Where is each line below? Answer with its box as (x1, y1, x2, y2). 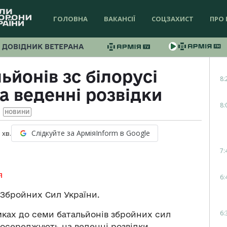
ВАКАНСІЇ (104, 14, 135, 23)
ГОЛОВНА (53, 14, 88, 23)
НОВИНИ (4, 109, 30, 116)
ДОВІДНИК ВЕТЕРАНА (2, 43, 84, 51)
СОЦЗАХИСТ (152, 14, 194, 23)
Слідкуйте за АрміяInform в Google (31, 128, 150, 138)
